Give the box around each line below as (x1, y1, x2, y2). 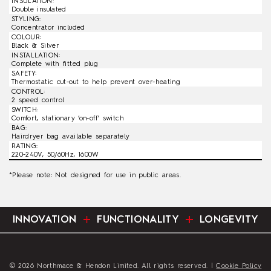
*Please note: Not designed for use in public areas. (9, 172, 181, 180)
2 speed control (11, 96, 65, 104)
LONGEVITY (199, 215, 259, 226)
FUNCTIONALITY (97, 215, 180, 226)
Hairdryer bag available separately (11, 132, 130, 140)
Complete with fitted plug (11, 60, 99, 68)
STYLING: (11, 15, 41, 23)
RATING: (11, 142, 38, 150)
